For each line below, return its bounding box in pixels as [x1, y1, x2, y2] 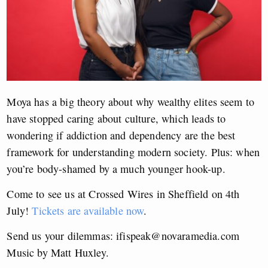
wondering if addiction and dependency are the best [7, 127, 236, 142]
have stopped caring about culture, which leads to [7, 111, 226, 126]
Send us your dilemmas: [7, 228, 117, 243]
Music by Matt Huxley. [7, 245, 109, 260]
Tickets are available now [32, 203, 144, 218]
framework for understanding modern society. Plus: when [7, 144, 260, 159]
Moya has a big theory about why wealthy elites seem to [7, 94, 255, 109]
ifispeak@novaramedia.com [116, 228, 240, 243]
